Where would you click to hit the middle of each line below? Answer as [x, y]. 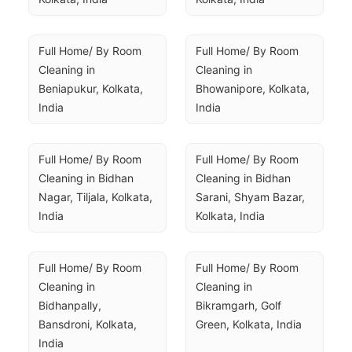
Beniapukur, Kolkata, [91, 88]
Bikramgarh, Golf [238, 305]
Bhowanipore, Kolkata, [253, 88]
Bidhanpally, [70, 305]
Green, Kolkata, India [249, 324]
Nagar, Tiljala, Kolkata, [95, 197]
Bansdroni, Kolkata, [88, 324]
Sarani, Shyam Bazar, [250, 197]
